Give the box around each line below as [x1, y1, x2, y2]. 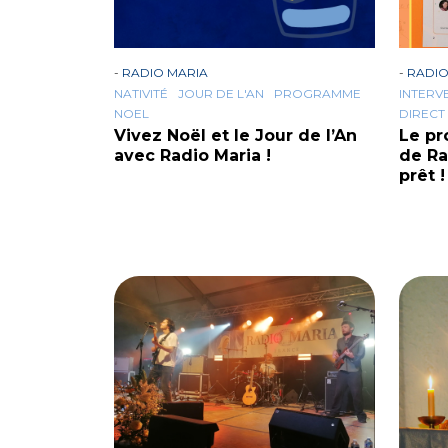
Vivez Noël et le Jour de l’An [114, 125, 357, 145]
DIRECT [399, 105, 445, 121]
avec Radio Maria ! [114, 145, 271, 165]
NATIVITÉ [114, 85, 168, 101]
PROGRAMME [274, 85, 361, 101]
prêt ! [399, 165, 445, 185]
